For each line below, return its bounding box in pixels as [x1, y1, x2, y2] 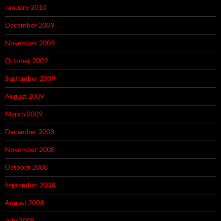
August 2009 [5, 92, 44, 101]
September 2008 [5, 181, 55, 189]
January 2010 [5, 3, 46, 12]
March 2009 [5, 110, 42, 118]
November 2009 [5, 38, 55, 47]
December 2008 [5, 127, 54, 136]
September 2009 [5, 74, 55, 83]
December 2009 [5, 21, 54, 30]
